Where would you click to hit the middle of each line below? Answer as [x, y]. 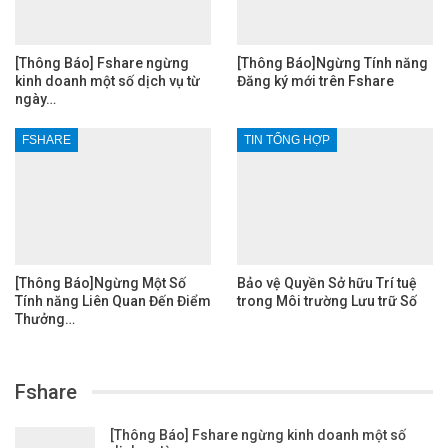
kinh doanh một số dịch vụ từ [107, 81]
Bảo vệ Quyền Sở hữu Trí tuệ [327, 283]
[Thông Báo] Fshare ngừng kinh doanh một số [258, 435]
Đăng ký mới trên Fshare [315, 81]
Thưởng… [45, 319]
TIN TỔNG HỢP [287, 140]
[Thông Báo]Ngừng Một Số [100, 283]
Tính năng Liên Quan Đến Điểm [113, 301]
